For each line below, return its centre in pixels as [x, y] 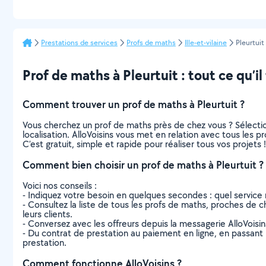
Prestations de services [79, 42]
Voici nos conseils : [60, 186]
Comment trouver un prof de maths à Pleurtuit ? [134, 104]
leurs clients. [47, 214]
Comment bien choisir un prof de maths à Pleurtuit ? [143, 165]
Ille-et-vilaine [206, 42]
